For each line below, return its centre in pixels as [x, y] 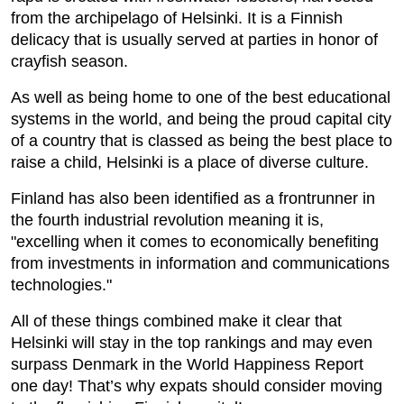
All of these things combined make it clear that [176, 321]
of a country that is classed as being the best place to [202, 140]
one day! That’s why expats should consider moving [197, 386]
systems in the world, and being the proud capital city [201, 119]
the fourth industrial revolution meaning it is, [167, 220]
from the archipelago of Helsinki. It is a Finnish [177, 18]
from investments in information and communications [200, 263]
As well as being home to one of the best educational [201, 97]
